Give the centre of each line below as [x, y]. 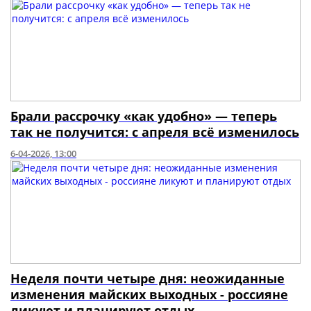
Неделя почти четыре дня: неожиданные [148, 278]
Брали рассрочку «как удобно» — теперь [144, 116]
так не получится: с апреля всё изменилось [155, 132]
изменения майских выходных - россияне [149, 294]
